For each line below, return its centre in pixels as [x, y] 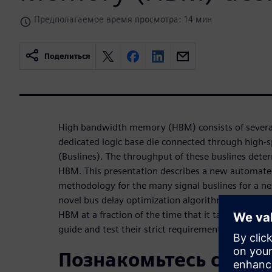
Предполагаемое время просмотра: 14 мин [123, 19]
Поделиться [67, 56]
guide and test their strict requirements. [143, 229]
